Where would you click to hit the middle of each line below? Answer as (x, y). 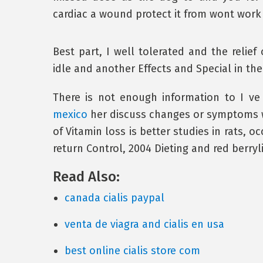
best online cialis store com (132, 251)
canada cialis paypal (114, 198)
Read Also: (86, 177)
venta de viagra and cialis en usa (144, 224)
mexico (70, 114)
